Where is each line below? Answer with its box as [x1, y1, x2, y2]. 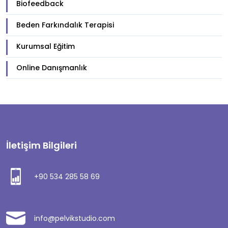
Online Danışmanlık [16, 63, 87, 73]
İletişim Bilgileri [6, 139, 77, 152]
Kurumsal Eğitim [16, 41, 75, 51]
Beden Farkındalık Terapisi [16, 20, 114, 30]
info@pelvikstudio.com [34, 213, 115, 223]
